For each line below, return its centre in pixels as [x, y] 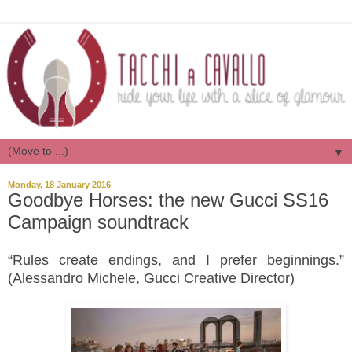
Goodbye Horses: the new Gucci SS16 [168, 200]
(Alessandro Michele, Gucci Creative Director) [151, 279]
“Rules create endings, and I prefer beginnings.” [176, 260]
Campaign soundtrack [98, 222]
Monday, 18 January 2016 [59, 184]
